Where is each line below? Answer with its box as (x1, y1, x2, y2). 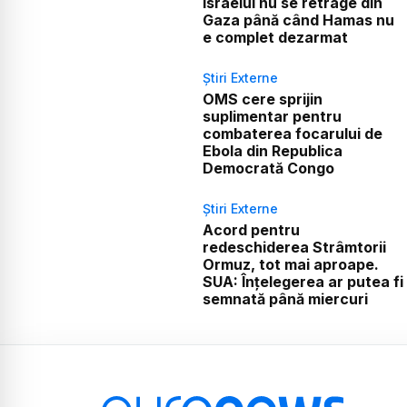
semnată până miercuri (202, 289, 368, 308)
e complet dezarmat (202, 27, 348, 46)
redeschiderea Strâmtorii (202, 237, 386, 256)
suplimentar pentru (202, 106, 342, 125)
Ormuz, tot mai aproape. (202, 254, 379, 273)
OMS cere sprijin (202, 89, 323, 108)
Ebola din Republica (202, 141, 342, 160)
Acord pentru (202, 220, 300, 239)
